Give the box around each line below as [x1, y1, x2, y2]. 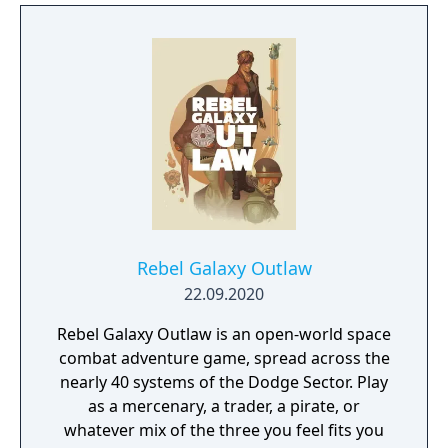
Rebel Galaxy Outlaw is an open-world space [57, 323, 391, 345]
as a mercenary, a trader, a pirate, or [88, 395, 360, 417]
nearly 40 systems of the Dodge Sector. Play [60, 371, 388, 393]
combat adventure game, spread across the [58, 347, 390, 369]
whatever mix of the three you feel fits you [64, 419, 384, 441]
